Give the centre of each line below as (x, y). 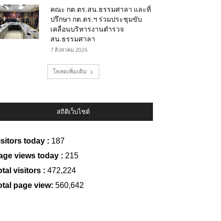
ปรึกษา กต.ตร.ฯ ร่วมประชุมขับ (96, 19)
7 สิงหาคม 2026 (69, 50)
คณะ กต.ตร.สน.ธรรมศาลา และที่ (101, 9)
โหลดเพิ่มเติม (70, 71)
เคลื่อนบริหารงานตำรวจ (87, 29)
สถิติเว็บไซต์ (73, 112)
